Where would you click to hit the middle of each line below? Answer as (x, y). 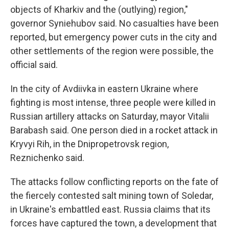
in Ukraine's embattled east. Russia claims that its (110, 209)
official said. (34, 65)
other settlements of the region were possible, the (112, 51)
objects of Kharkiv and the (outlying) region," (99, 9)
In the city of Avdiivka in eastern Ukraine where (104, 89)
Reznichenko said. (47, 158)
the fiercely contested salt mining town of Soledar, (112, 196)
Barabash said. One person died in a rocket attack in (114, 130)
